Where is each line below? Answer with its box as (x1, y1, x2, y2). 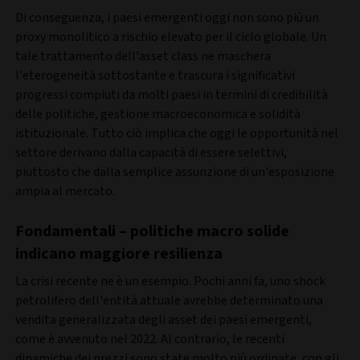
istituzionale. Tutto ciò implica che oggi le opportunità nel (15, 124, 338, 142)
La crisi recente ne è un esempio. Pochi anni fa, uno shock (15, 272, 325, 290)
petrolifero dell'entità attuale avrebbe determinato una (15, 291, 323, 309)
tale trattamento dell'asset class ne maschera (15, 47, 271, 65)
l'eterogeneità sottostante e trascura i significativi (15, 66, 295, 84)
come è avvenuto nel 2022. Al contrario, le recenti (15, 329, 284, 348)
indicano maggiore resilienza (15, 242, 223, 265)
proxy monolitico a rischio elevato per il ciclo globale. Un (15, 27, 326, 46)
